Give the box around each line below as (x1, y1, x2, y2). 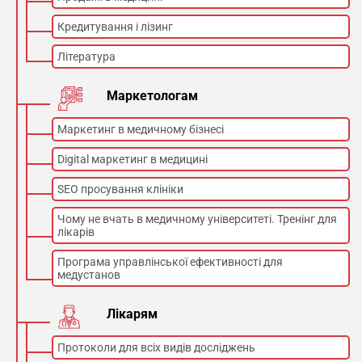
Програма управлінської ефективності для (57, 255, 283, 268)
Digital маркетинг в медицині (57, 153, 208, 166)
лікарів (57, 225, 95, 238)
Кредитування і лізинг (57, 20, 173, 33)
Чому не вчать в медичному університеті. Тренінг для (57, 213, 337, 225)
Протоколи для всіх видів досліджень (57, 341, 255, 354)
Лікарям (107, 306, 158, 322)
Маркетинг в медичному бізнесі (57, 123, 224, 136)
